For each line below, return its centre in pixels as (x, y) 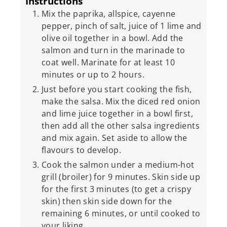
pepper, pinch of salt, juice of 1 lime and (122, 26)
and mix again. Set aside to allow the (115, 138)
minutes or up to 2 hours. (93, 74)
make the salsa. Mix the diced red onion (121, 101)
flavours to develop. (81, 150)
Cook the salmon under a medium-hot (118, 164)
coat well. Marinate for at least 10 (108, 62)
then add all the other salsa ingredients (121, 125)
